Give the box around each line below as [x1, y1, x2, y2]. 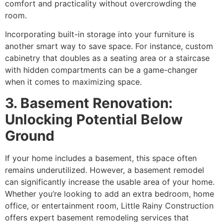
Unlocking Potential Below [5, 111, 183, 128]
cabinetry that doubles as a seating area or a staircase [5, 53, 210, 63]
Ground [5, 127, 55, 144]
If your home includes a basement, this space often [5, 153, 197, 163]
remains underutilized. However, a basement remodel [5, 165, 204, 175]
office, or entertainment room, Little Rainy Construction [5, 200, 214, 211]
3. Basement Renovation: [5, 94, 172, 111]
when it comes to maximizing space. [5, 77, 142, 87]
